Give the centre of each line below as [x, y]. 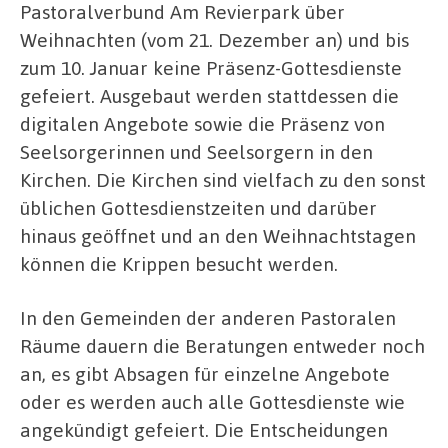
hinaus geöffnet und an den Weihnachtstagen [218, 235]
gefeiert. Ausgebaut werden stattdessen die [209, 95]
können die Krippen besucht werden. [179, 263]
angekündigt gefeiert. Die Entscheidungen [204, 429]
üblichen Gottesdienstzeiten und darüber [198, 207]
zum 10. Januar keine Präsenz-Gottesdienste [211, 67]
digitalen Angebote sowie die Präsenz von [202, 123]
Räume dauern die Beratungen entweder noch [222, 345]
